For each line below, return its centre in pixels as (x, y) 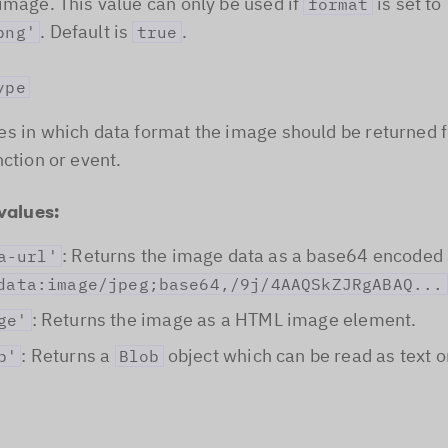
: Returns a (68, 355)
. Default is (86, 31)
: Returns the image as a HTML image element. (224, 319)
